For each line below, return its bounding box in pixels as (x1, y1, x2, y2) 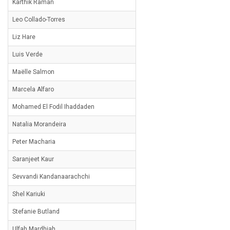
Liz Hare (12, 33, 35, 41)
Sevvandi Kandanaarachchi (12, 173, 90, 180)
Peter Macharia (12, 138, 55, 145)
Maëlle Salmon (12, 68, 54, 75)
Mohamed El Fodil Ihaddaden (12, 103, 94, 110)
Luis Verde (12, 51, 43, 58)
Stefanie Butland (12, 208, 60, 215)
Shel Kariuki (12, 190, 45, 198)
